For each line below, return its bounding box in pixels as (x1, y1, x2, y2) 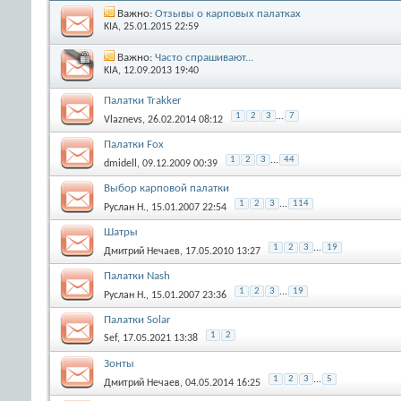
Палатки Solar (104, 313, 171, 326)
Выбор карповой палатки (104, 182, 229, 194)
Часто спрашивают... (155, 51, 253, 64)
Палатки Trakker (104, 94, 182, 107)
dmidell (104, 158, 137, 169)
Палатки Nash (104, 269, 170, 282)
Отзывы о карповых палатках (155, 7, 301, 20)
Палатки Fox (104, 138, 164, 150)
